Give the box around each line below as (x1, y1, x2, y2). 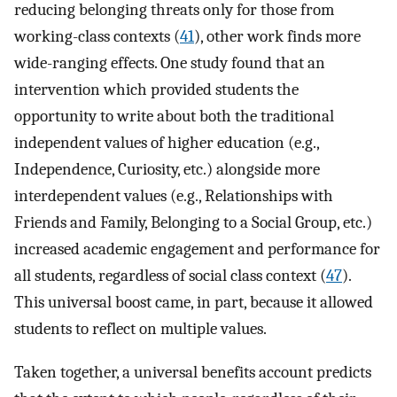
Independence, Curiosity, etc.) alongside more (14, 160, 320, 180)
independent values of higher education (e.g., (14, 133, 319, 153)
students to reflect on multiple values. (14, 319, 267, 339)
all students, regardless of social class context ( (14, 266, 326, 286)
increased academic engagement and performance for (14, 239, 380, 260)
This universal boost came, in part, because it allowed (14, 292, 373, 313)
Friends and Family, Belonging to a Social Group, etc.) (14, 213, 372, 233)
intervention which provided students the (14, 80, 299, 100)
